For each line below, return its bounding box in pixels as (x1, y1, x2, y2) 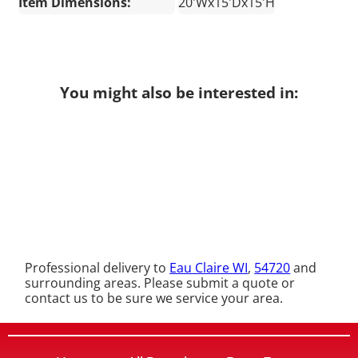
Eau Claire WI (169, 258, 249, 276)
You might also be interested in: (60, 82, 298, 103)
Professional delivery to (25, 258, 170, 276)
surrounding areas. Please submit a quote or (25, 273, 296, 292)
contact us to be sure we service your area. (25, 288, 284, 307)
